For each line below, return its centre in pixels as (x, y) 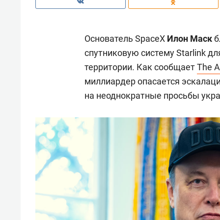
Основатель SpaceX (126, 39)
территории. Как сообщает (141, 67)
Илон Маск (190, 39)
